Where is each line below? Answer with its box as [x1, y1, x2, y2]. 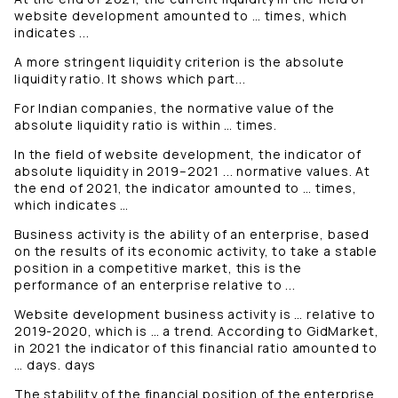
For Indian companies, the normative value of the [14, 99, 336, 117]
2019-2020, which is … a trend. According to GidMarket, [14, 322, 379, 340]
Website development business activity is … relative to [14, 306, 376, 323]
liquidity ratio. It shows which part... [14, 70, 246, 88]
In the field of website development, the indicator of [14, 146, 362, 163]
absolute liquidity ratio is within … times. [14, 116, 278, 134]
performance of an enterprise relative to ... [14, 276, 296, 294]
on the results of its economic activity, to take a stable [14, 243, 378, 260]
